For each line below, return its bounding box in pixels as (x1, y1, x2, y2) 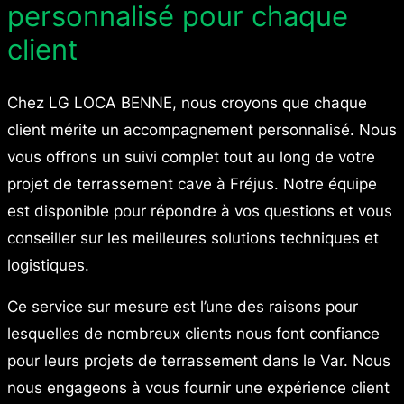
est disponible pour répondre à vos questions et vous (7, 201, 392, 220)
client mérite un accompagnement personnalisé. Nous (7, 120, 397, 139)
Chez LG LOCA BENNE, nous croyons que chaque (7, 93, 367, 112)
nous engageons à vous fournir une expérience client (7, 379, 390, 398)
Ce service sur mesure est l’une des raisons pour (7, 298, 358, 317)
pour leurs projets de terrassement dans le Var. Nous (7, 352, 390, 371)
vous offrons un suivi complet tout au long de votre (7, 147, 375, 166)
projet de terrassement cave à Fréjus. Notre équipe (7, 174, 377, 193)
